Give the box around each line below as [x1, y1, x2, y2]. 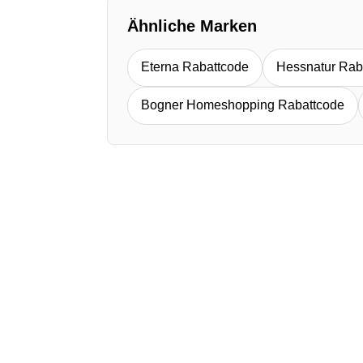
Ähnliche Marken [127, 17, 257, 35]
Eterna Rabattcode [141, 60, 249, 75]
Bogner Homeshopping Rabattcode [141, 98, 344, 113]
